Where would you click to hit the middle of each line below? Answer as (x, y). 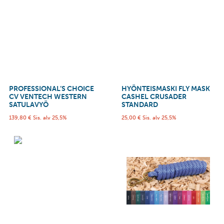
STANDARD (139, 105)
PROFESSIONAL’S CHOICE (51, 89)
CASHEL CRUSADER (154, 97)
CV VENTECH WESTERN (48, 97)
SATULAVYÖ (29, 105)
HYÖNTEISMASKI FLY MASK (165, 89)
